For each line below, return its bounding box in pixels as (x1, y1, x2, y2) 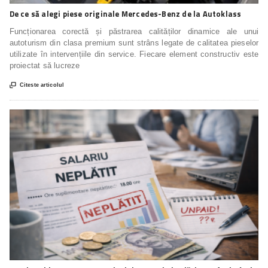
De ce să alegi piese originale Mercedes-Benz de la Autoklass (9, 7, 242, 20)
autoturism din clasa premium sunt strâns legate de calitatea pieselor (9, 38, 259, 47)
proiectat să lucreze (9, 60, 80, 70)
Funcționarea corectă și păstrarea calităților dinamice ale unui (9, 26, 259, 36)
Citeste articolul (19, 81, 65, 88)
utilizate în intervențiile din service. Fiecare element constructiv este (9, 49, 259, 59)
